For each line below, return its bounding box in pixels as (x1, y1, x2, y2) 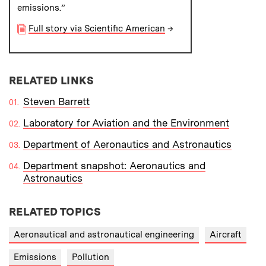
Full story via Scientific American (28, 23, 165, 34)
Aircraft (210, 229, 242, 240)
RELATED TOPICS (9, 205, 102, 218)
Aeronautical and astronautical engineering (14, 229, 194, 240)
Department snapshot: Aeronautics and (23, 159, 205, 172)
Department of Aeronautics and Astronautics (23, 138, 232, 150)
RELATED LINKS (9, 74, 94, 87)
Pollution (72, 252, 109, 263)
